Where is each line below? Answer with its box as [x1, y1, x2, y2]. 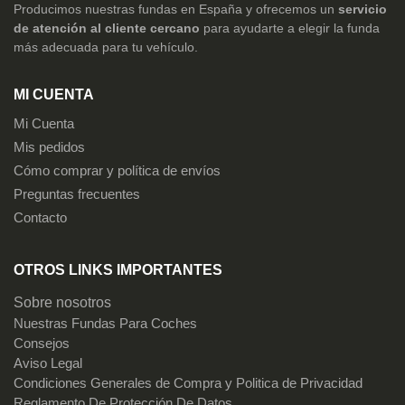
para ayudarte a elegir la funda [200, 21, 380, 36]
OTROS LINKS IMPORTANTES [14, 262, 222, 278]
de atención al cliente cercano [14, 21, 200, 36]
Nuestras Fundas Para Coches [14, 316, 197, 332]
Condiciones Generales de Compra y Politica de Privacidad [14, 376, 363, 391]
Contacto [14, 211, 67, 226]
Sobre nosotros [14, 295, 111, 311]
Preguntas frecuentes [14, 187, 140, 202]
